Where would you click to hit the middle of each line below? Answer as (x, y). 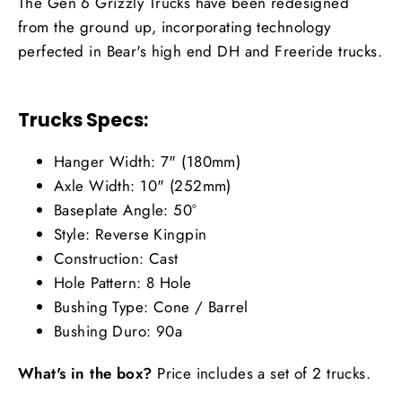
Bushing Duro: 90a (118, 331)
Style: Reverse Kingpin (131, 234)
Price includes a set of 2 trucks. (262, 373)
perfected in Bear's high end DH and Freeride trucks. (201, 51)
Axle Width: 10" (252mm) (143, 185)
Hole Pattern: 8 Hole (123, 282)
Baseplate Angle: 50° (126, 210)
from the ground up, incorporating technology (175, 26)
